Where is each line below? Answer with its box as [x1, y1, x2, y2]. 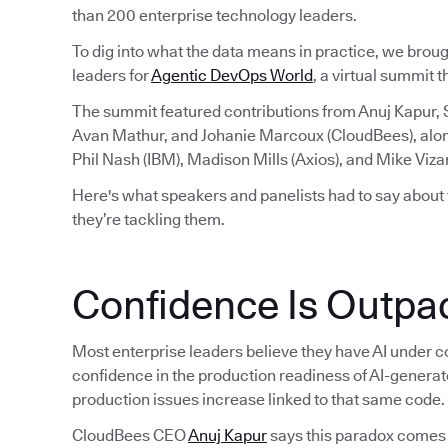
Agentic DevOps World [151, 66, 313, 86]
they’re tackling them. [72, 210, 225, 230]
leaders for [72, 66, 151, 86]
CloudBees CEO [72, 426, 188, 446]
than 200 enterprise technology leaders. [72, 6, 357, 26]
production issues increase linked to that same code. [72, 390, 445, 410]
